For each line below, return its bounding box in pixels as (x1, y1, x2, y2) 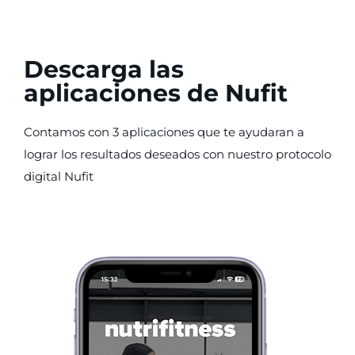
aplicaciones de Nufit (24, 78, 288, 108)
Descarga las (24, 55, 184, 84)
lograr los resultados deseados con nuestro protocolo (24, 147, 331, 162)
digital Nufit (24, 169, 94, 184)
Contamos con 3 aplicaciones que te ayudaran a (24, 124, 304, 139)
